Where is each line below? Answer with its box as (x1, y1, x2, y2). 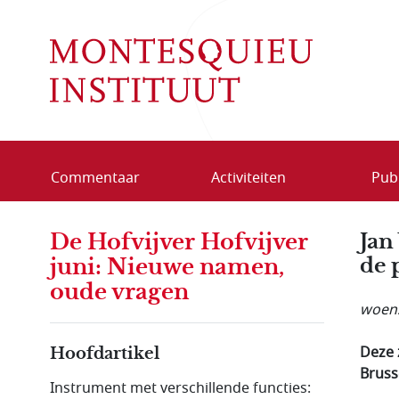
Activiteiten (210, 167, 286, 189)
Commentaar (50, 167, 140, 189)
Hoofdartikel (50, 343, 159, 363)
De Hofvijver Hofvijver (50, 228, 308, 256)
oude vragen (50, 278, 189, 305)
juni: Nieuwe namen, (50, 253, 284, 281)
